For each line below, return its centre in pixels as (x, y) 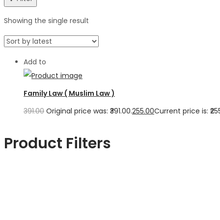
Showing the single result (46, 21)
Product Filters (57, 144)
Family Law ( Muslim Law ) (69, 93)
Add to (35, 62)
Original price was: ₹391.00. (89, 111)
